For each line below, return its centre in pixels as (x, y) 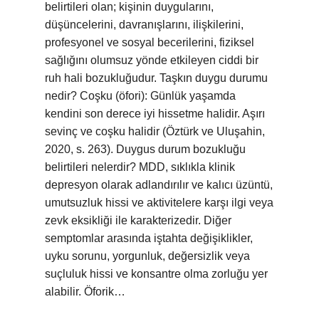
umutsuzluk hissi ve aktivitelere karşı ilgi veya (159, 203)
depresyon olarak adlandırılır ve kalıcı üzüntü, (159, 185)
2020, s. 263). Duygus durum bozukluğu (145, 149)
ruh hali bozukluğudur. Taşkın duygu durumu (156, 78)
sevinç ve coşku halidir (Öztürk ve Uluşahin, (155, 131)
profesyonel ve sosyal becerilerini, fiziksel (150, 42)
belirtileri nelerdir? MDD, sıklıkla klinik (140, 167)
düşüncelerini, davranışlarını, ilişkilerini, (144, 25)
